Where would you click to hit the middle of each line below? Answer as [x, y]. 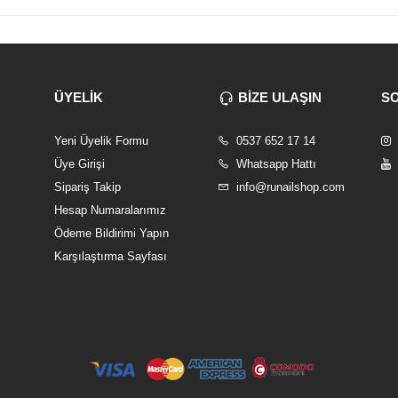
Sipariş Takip [87, 187]
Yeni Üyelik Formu [101, 141]
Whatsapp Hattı [274, 164]
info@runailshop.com [288, 187]
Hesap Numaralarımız [110, 211]
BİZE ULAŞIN [279, 98]
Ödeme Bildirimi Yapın [111, 234]
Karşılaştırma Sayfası [110, 257]
